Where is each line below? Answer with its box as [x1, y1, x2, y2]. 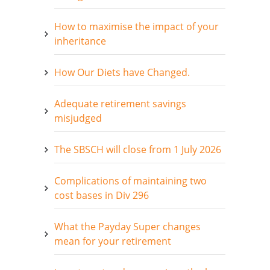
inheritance [54, 34, 106, 48]
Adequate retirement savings [54, 96, 186, 110]
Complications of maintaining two [54, 174, 207, 187]
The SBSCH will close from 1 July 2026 [54, 142, 221, 156]
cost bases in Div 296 [54, 188, 149, 202]
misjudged [54, 111, 102, 125]
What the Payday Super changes [54, 219, 201, 233]
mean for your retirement [54, 234, 171, 248]
